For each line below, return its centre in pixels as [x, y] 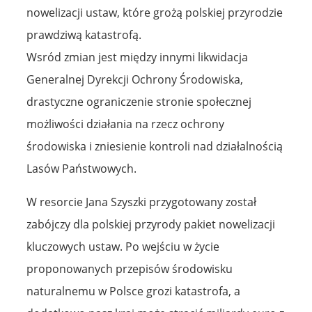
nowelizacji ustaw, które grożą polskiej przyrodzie [155, 12]
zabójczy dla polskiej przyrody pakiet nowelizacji [151, 224]
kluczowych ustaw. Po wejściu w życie [123, 246]
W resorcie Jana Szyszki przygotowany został [141, 202]
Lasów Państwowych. [81, 168]
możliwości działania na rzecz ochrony [125, 124]
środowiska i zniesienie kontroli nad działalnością [155, 146]
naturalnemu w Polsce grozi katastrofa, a [133, 291]
